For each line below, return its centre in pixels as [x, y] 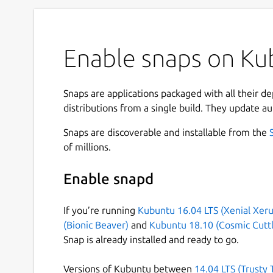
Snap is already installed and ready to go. [151, 239]
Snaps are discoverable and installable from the [166, 132]
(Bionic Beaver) [96, 225]
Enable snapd [108, 179]
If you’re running [101, 210]
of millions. [87, 147]
